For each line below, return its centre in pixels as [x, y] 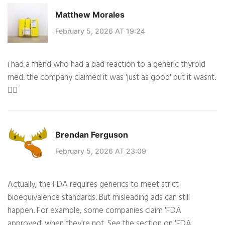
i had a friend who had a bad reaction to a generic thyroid [106, 65]
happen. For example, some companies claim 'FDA [94, 211]
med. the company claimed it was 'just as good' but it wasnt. [112, 78]
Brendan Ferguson [92, 134]
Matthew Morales [90, 14]
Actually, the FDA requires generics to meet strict [93, 185]
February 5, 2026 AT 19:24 [100, 31]
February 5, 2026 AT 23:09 [101, 151]
